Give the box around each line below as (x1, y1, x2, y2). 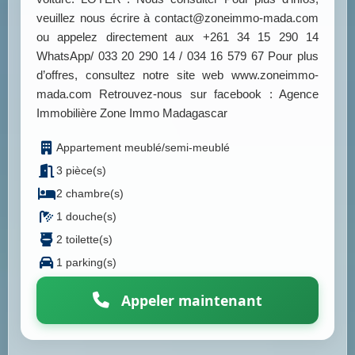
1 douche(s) (56, 210, 116, 223)
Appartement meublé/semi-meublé (56, 141, 230, 155)
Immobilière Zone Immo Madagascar (36, 106, 227, 120)
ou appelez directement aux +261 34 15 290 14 (36, 30, 319, 44)
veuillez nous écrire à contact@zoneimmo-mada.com (36, 11, 319, 25)
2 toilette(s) (56, 233, 113, 246)
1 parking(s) (56, 256, 116, 269)
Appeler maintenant (117, 291, 262, 311)
